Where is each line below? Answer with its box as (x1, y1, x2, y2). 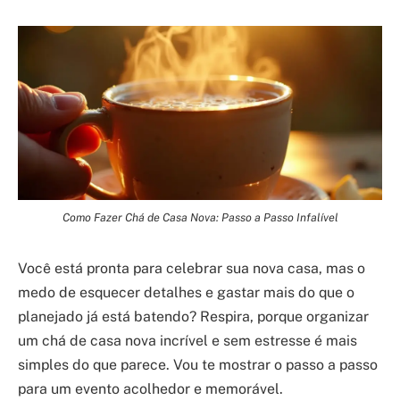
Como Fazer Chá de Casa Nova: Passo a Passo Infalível (62, 211, 338, 225)
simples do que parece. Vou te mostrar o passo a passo (18, 356, 378, 374)
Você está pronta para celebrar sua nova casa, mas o (18, 260, 365, 278)
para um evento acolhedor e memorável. (18, 380, 283, 398)
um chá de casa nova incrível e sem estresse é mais (18, 332, 357, 350)
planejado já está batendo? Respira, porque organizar (18, 308, 369, 326)
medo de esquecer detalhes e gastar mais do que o (18, 284, 354, 302)
